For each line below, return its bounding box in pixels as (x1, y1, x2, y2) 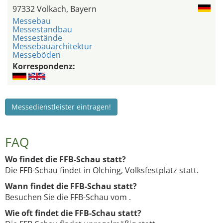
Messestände (12, 32, 62, 44)
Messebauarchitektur (12, 41, 93, 52)
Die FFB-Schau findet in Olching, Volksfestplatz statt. (5, 165, 199, 176)
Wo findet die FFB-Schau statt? (5, 154, 126, 165)
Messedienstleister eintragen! (11, 102, 111, 112)
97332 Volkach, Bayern (12, 3, 97, 15)
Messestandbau (12, 24, 72, 35)
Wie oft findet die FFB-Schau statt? (5, 208, 141, 219)
